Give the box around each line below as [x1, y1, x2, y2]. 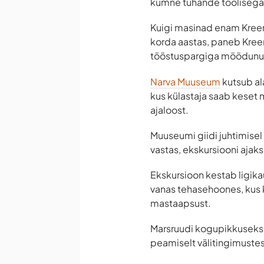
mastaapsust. [150, 197, 211, 210]
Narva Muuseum [150, 75, 220, 88]
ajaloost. [150, 103, 189, 116]
